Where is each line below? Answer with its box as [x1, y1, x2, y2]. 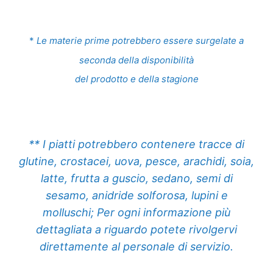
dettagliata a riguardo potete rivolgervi [36, 222, 237, 236]
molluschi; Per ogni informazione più [43, 205, 230, 219]
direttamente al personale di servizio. [40, 239, 233, 253]
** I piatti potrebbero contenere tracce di [29, 137, 244, 151]
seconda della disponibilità [79, 54, 194, 66]
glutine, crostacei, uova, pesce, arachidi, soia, [19, 154, 254, 168]
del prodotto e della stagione [74, 73, 199, 85]
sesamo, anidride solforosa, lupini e [45, 188, 228, 202]
